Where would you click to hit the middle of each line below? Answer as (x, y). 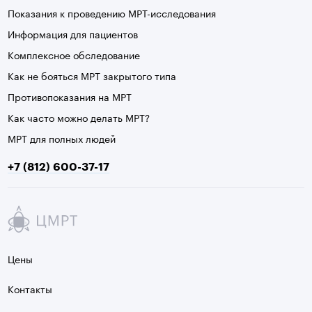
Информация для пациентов (73, 33)
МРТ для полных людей (62, 138)
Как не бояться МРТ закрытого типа (92, 75)
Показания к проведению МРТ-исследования (112, 13)
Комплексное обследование (74, 54)
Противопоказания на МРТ (70, 96)
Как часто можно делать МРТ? (79, 117)
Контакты (30, 288)
